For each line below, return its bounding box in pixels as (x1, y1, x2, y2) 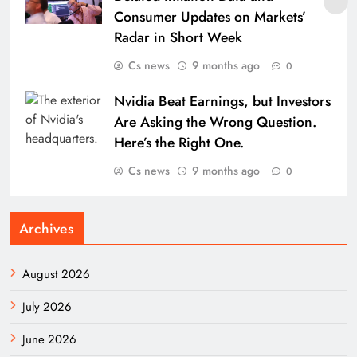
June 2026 (22, 330, 76, 348)
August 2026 (22, 265, 90, 283)
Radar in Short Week (114, 26, 242, 48)
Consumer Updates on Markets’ (114, 6, 306, 27)
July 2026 (22, 297, 72, 316)
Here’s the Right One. (114, 131, 244, 153)
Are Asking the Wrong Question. (114, 111, 316, 132)
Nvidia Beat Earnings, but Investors (114, 90, 331, 112)
